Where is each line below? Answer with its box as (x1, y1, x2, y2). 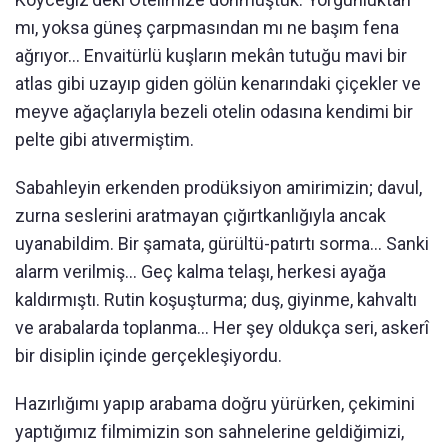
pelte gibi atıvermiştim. (15, 129, 194, 150)
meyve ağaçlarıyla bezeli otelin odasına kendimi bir (15, 101, 413, 122)
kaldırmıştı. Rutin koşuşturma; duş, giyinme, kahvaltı (15, 289, 417, 310)
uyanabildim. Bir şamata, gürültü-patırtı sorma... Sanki (15, 233, 429, 254)
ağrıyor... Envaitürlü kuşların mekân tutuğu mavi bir (15, 45, 407, 66)
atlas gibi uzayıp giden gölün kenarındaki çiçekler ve (15, 73, 421, 94)
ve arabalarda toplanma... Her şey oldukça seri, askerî (15, 317, 429, 338)
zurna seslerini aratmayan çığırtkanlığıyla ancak (15, 205, 386, 226)
